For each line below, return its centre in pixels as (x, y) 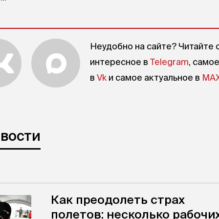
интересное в (120, 62)
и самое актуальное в (154, 77)
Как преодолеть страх (118, 200)
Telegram (169, 62)
